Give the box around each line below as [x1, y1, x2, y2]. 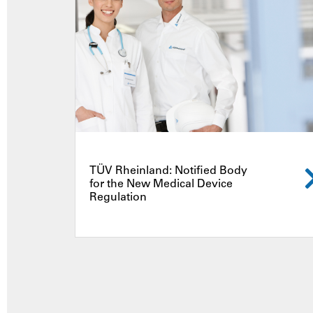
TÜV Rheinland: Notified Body [89, 165, 247, 177]
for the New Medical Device [89, 178, 233, 190]
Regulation [89, 191, 147, 203]
